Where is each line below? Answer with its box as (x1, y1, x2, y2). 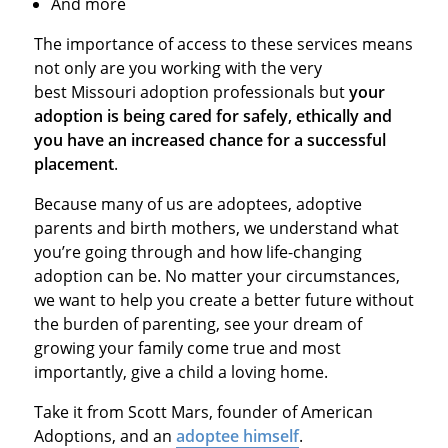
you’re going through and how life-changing (33, 240, 362, 263)
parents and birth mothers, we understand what (33, 216, 399, 239)
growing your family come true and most (33, 336, 341, 359)
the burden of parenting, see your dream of (33, 312, 362, 335)
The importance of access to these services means (33, 32, 413, 55)
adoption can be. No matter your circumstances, (33, 264, 400, 287)
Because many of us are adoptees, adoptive (33, 192, 362, 215)
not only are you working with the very (33, 56, 322, 79)
